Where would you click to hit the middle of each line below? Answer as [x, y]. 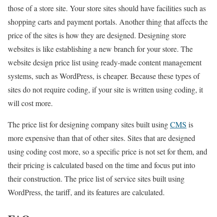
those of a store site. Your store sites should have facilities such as [107, 8]
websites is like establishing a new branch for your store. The [100, 48]
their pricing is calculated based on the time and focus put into [101, 165]
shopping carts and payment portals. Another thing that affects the [108, 21]
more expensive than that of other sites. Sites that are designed [101, 138]
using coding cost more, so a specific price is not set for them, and [108, 151]
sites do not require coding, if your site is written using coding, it [105, 89]
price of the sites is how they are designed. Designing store [97, 35]
